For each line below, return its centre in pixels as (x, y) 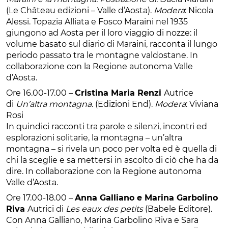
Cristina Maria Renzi (119, 93)
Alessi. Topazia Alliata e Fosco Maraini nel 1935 (97, 21)
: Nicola (199, 10)
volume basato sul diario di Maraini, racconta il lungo (112, 44)
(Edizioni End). (125, 104)
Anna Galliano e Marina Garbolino (146, 197)
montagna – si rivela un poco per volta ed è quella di (111, 149)
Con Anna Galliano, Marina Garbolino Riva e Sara (102, 220)
